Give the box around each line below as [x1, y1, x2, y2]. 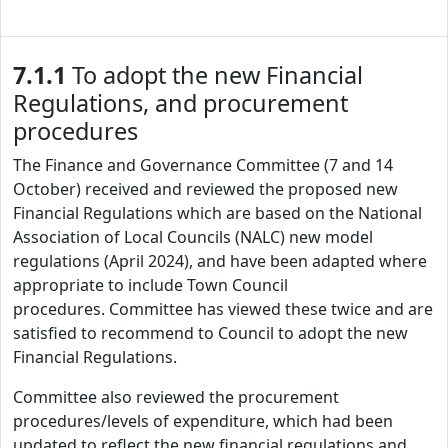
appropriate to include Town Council [13, 274, 288, 296]
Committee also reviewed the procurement [13, 386, 339, 408]
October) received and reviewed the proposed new [13, 178, 398, 200]
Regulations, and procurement [13, 87, 348, 119]
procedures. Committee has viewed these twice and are [13, 298, 433, 320]
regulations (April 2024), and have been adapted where [13, 250, 427, 272]
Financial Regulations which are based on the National [13, 202, 422, 224]
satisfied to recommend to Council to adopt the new [13, 322, 408, 344]
